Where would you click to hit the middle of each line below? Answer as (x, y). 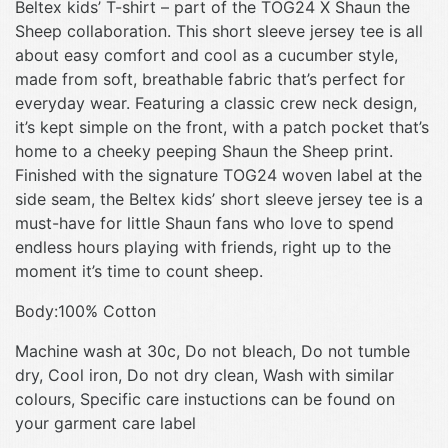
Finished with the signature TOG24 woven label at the (218, 174)
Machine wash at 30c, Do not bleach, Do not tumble (212, 350)
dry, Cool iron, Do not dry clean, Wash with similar (204, 374)
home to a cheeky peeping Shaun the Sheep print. (204, 150)
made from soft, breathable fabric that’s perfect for (210, 78)
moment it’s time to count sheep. (139, 270)
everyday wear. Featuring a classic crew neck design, (216, 102)
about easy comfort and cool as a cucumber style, (206, 54)
